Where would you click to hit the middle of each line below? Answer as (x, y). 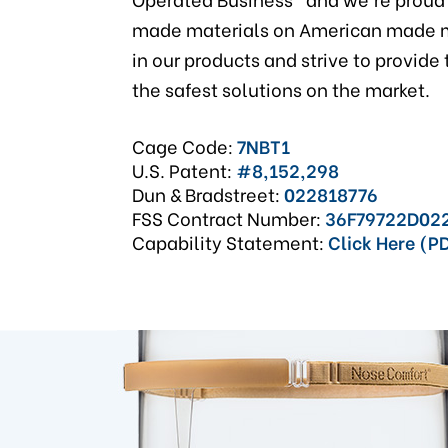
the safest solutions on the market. (281, 89)
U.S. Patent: (184, 170)
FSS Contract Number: (228, 218)
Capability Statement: (230, 242)
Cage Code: (184, 146)
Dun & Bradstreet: (208, 194)
